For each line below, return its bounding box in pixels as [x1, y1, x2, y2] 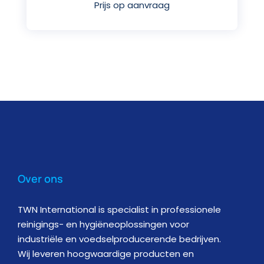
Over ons [18, 171, 63, 186]
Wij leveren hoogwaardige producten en [18, 247, 194, 260]
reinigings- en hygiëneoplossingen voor [18, 217, 189, 230]
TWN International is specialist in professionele [18, 203, 221, 216]
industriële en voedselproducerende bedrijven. [18, 232, 221, 245]
